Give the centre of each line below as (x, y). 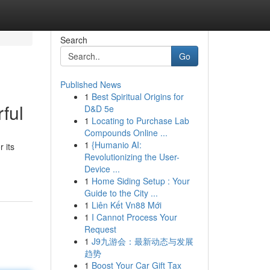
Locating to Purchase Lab (140, 121)
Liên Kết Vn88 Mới (126, 205)
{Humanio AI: (116, 145)
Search (74, 40)
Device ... (102, 169)
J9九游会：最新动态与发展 (142, 241)
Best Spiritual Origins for (137, 96)
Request (100, 229)
